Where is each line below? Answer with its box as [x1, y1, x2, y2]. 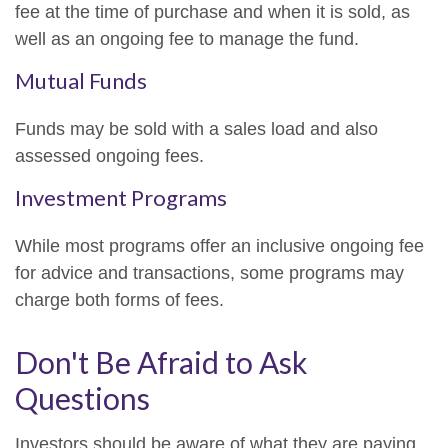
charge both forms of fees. [15, 290, 224, 310]
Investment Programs [15, 184, 227, 211]
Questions [15, 380, 150, 416]
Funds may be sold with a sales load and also [15, 119, 378, 139]
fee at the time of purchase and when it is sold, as [15, 2, 410, 22]
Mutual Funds [15, 67, 147, 94]
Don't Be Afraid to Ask [15, 344, 308, 380]
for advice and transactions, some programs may [15, 263, 404, 283]
